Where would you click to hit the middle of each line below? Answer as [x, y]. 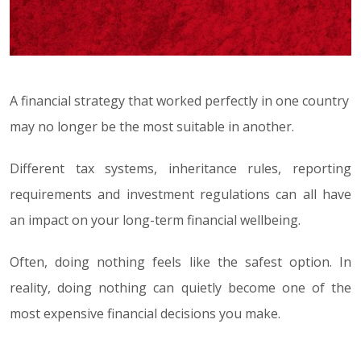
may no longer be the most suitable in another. [152, 126]
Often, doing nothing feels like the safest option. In [180, 261]
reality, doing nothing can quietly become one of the [180, 287]
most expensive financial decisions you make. [145, 313]
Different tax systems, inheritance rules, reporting [180, 168]
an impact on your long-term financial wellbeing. [155, 220]
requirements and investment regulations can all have [180, 194]
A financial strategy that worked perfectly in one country [179, 100]
